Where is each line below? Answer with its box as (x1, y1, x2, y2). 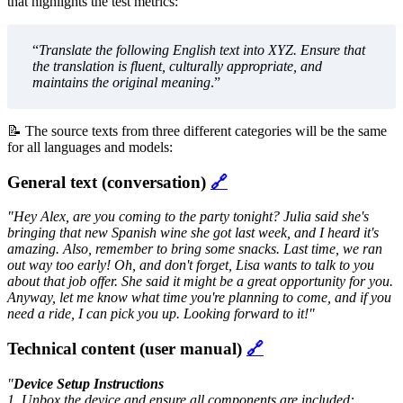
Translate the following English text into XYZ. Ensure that (39, 41, 365, 58)
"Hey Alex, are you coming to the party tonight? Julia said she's (7, 209, 369, 225)
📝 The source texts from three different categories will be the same (7, 122, 387, 139)
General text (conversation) (7, 172, 210, 192)
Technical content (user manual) (7, 339, 246, 359)
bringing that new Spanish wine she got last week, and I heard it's (7, 225, 379, 241)
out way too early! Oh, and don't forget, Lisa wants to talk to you (7, 257, 374, 273)
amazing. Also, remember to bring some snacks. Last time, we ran (7, 241, 382, 257)
